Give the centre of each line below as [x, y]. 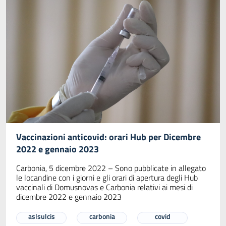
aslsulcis [41, 216]
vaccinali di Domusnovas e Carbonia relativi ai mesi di [104, 187]
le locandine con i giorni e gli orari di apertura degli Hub [107, 177]
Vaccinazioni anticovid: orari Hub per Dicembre [108, 137]
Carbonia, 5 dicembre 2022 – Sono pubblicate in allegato [111, 168]
